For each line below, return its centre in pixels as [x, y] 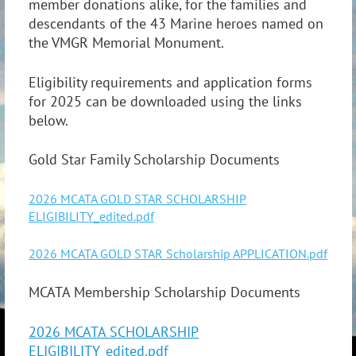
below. [50, 120]
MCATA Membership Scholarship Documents [164, 292]
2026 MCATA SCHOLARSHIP [114, 331]
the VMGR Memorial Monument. [126, 43]
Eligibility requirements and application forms [170, 82]
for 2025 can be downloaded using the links [165, 101]
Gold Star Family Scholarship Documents [154, 160]
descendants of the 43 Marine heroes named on [176, 23]
